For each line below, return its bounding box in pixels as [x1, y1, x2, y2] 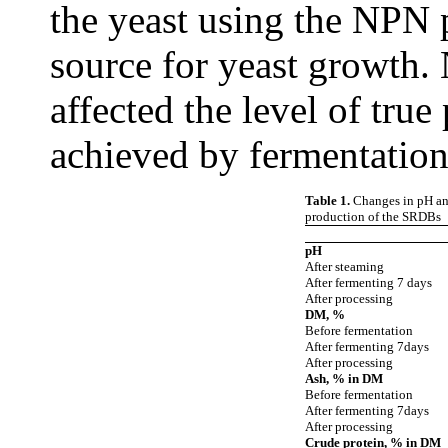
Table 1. [305, 192, 350, 208]
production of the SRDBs [305, 208, 441, 224]
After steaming [305, 258, 384, 274]
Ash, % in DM [305, 370, 383, 386]
